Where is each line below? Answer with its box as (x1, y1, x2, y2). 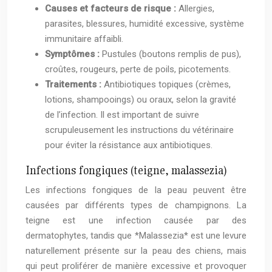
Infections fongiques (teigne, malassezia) (25, 163, 227, 178)
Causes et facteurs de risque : (45, 3, 178, 15)
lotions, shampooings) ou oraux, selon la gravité (45, 94, 236, 106)
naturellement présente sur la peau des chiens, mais (25, 245, 246, 257)
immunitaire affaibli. (45, 33, 123, 45)
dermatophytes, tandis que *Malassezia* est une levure (25, 230, 246, 242)
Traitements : (45, 79, 104, 90)
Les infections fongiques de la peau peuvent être (25, 185, 246, 196)
